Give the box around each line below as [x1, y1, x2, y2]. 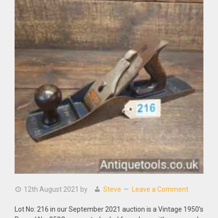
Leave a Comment [132, 185, 188, 193]
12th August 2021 [24, 185, 79, 193]
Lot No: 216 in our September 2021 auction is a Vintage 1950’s [15, 205, 203, 213]
